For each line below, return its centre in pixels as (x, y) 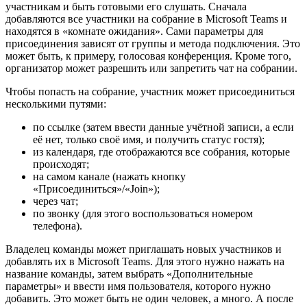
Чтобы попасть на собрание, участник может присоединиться (150, 91)
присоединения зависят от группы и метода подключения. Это (153, 43)
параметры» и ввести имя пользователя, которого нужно (138, 286)
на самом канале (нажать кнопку (109, 176)
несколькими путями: (56, 103)
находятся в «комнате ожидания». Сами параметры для (134, 31)
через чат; (56, 201)
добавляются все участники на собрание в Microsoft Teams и (146, 19)
